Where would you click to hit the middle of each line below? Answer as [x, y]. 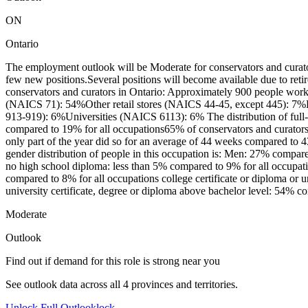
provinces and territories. [183, 285]
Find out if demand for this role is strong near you [113, 261]
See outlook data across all [64, 285]
